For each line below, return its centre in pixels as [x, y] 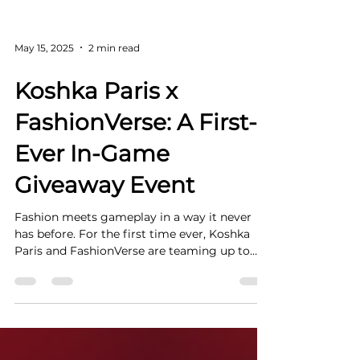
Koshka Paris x [96, 120]
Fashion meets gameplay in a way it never [133, 246]
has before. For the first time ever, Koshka [132, 263]
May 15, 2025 [44, 76]
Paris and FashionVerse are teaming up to [30, 280]
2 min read [114, 76]
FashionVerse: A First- [136, 151]
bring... [33, 297]
